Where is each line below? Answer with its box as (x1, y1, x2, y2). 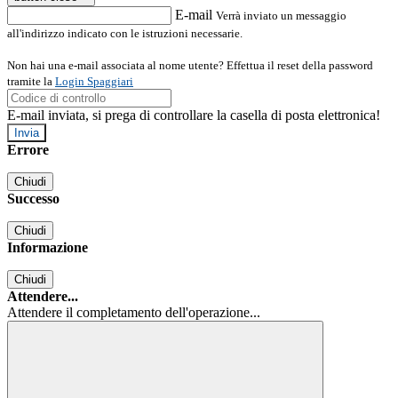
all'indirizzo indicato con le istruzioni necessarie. (7, 27, 243, 41)
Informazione (7, 240, 88, 256)
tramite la (7, 75, 55, 89)
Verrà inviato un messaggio (216, 9, 346, 23)
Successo (7, 191, 60, 207)
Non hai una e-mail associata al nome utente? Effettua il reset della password (7, 59, 373, 73)
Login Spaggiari (55, 75, 133, 89)
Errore (7, 142, 49, 158)
